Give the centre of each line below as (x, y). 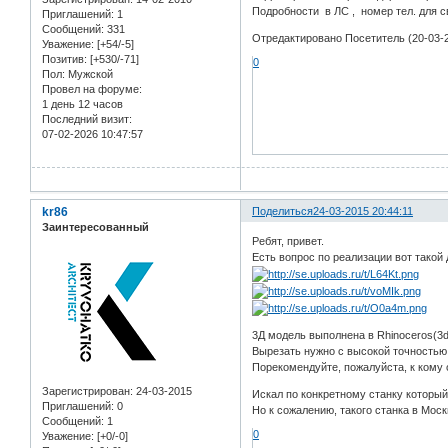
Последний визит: (87, 119)
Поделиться (283, 211)
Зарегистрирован (86, 390)
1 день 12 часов (82, 104)
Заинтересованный (95, 227)
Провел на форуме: (92, 89)
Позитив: (64, 59)
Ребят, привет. (288, 240)
